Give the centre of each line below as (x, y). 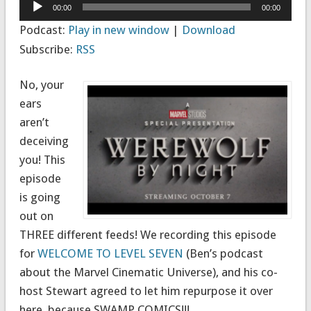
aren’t (34, 122)
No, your (41, 84)
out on (36, 216)
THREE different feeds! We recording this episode (148, 234)
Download (208, 30)
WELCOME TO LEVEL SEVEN (110, 253)
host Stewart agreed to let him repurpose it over (146, 291)
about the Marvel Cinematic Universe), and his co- (148, 272)
